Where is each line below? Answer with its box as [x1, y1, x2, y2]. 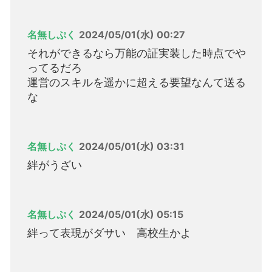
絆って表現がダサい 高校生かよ [27, 226, 191, 240]
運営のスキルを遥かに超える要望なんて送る [27, 76, 246, 89]
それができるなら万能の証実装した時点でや [27, 47, 246, 60]
